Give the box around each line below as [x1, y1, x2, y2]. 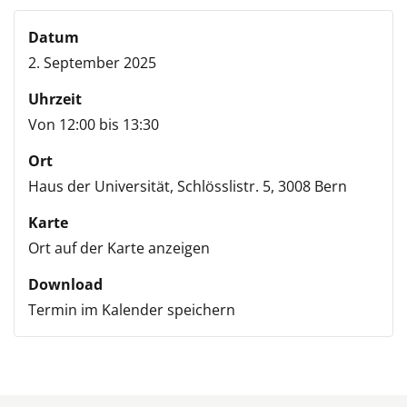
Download [28, 274, 103, 294]
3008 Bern [278, 176, 347, 196]
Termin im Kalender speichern [28, 300, 235, 320]
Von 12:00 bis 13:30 [28, 114, 159, 134]
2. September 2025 [28, 53, 156, 73]
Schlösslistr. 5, [177, 176, 274, 196]
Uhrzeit [28, 89, 82, 109]
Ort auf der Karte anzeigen [28, 238, 210, 258]
